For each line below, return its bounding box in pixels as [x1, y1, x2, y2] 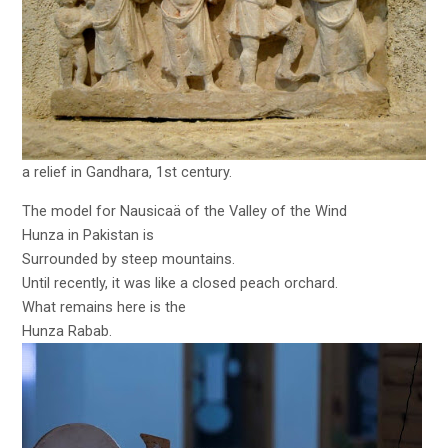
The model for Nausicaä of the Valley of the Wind [22, 201, 348, 220]
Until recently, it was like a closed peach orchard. [22, 273, 339, 292]
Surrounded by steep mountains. [22, 249, 236, 268]
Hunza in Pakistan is [22, 225, 155, 244]
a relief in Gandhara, [22, 163, 157, 182]
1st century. [156, 163, 233, 182]
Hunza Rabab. [22, 321, 113, 340]
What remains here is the [22, 297, 187, 316]
